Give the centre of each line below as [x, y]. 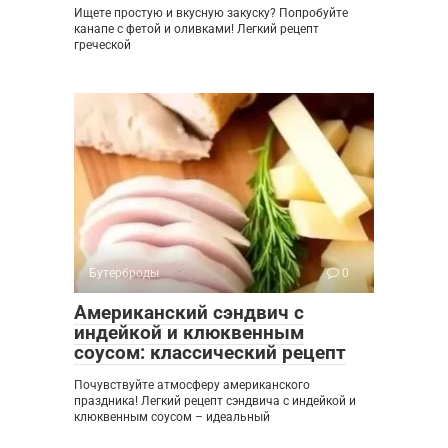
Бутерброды [124, 272]
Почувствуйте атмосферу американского [192, 384]
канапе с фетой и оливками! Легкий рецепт [196, 28]
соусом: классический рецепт [210, 352]
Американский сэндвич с [189, 312]
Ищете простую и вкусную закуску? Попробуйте [211, 12]
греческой [102, 44]
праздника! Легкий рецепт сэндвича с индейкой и [215, 400]
